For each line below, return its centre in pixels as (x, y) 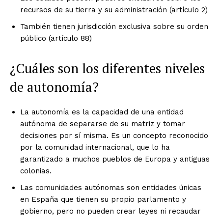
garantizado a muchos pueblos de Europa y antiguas (115, 159)
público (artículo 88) (56, 39)
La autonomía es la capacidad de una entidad (102, 112)
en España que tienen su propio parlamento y (103, 200)
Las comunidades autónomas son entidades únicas (111, 188)
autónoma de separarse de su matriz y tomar (103, 124)
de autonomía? (54, 87)
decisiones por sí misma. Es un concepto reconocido (114, 136)
